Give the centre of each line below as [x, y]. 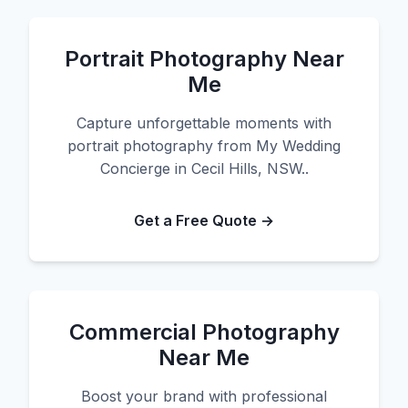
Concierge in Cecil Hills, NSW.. [204, 168]
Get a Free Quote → [204, 220]
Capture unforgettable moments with [204, 123]
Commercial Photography [204, 332]
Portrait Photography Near [204, 59]
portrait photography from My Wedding [204, 146]
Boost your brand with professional [204, 396]
